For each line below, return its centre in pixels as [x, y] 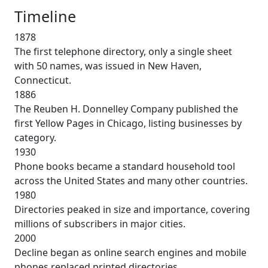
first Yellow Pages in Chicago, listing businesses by [128, 123]
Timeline [45, 16]
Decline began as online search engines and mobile [130, 252]
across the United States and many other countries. [131, 180]
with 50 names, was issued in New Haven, [108, 66]
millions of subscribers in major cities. [100, 223]
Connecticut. [43, 80]
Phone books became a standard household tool [125, 166]
